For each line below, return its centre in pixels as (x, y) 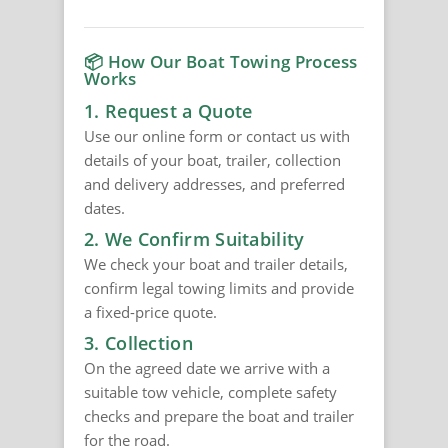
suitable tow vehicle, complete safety (210, 392)
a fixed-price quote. (150, 312)
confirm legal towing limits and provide (219, 288)
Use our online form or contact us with (217, 136)
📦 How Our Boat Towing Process (221, 62)
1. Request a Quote (168, 111)
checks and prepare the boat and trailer (219, 416)
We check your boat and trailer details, (216, 264)
